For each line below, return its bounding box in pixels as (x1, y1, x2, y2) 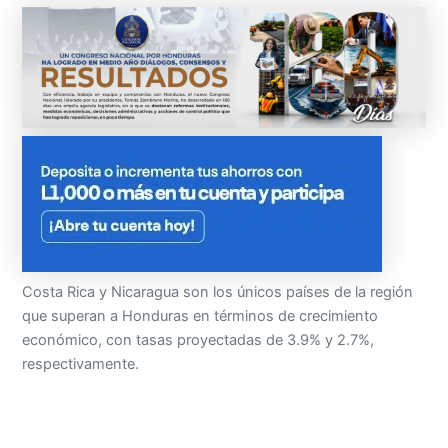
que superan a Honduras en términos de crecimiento (22, 306, 379, 325)
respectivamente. (22, 354, 140, 373)
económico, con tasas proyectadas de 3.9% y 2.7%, (22, 330, 375, 349)
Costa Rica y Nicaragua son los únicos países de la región (22, 282, 414, 301)
